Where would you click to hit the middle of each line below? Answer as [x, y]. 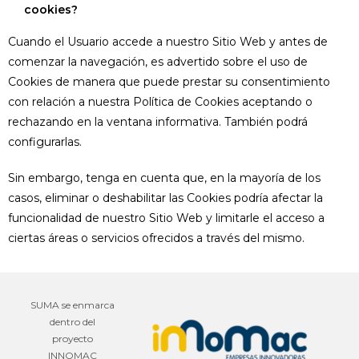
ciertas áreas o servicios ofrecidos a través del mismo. [156, 238]
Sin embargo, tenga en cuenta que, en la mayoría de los [164, 178]
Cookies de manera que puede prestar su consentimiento [169, 82]
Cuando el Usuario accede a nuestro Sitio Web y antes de [168, 42]
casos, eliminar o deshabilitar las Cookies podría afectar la [165, 198]
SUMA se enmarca [72, 305]
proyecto [72, 339]
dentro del [72, 322]
